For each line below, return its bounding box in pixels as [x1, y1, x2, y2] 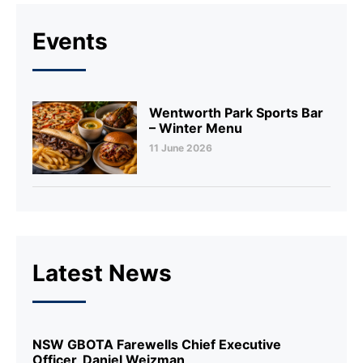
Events [32, 28, 108, 56]
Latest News [32, 259, 172, 288]
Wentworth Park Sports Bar [148, 105, 323, 122]
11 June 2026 [148, 142, 212, 155]
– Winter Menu [148, 120, 242, 137]
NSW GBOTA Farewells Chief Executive [32, 336, 281, 353]
